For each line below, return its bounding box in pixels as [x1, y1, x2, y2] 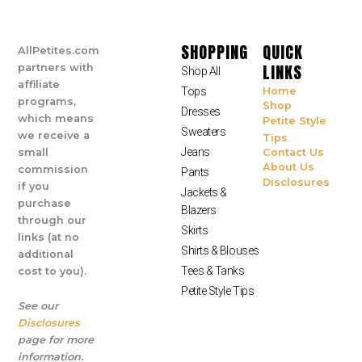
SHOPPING [180, 39, 248, 65]
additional [18, 247, 74, 260]
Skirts [180, 223, 208, 237]
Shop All [180, 64, 221, 78]
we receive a [18, 128, 90, 141]
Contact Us [262, 145, 324, 158]
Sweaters [180, 124, 226, 138]
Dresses [180, 104, 221, 118]
